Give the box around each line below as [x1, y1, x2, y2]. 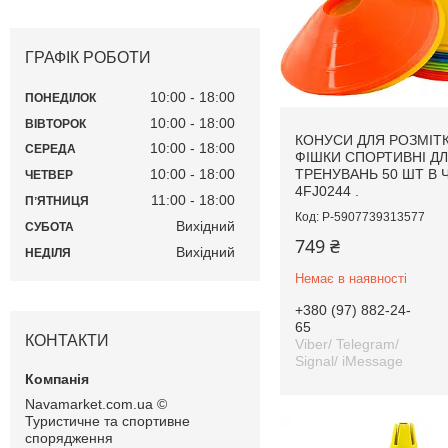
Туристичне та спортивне [25, 412, 190, 429]
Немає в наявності [295, 271, 407, 287]
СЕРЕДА [25, 142, 76, 157]
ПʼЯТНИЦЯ [25, 194, 89, 209]
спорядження [25, 429, 113, 446]
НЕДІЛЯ [25, 245, 71, 260]
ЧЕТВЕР [25, 168, 73, 183]
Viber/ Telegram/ [295, 336, 399, 353]
